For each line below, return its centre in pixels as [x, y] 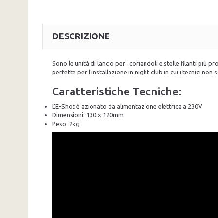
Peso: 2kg [66, 123]
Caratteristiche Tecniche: [117, 91]
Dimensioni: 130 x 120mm [88, 115]
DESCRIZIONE [81, 36]
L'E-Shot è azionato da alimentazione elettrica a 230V [127, 106]
